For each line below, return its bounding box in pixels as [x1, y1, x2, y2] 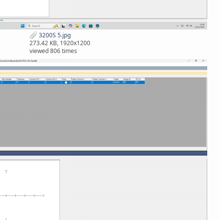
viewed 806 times [29, 47, 77, 55]
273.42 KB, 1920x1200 [29, 39, 90, 48]
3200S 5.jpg [37, 30, 71, 39]
